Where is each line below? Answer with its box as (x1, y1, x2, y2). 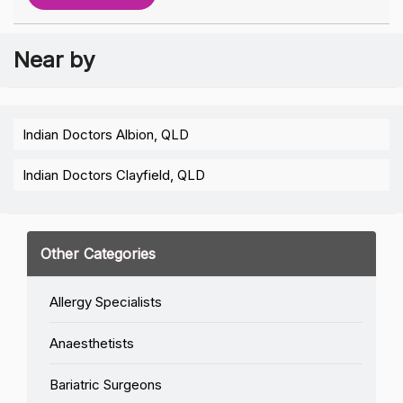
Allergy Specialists (49, 292, 162, 310)
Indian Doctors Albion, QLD (22, 125, 189, 143)
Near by (13, 46, 94, 73)
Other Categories (40, 244, 156, 263)
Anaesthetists (49, 334, 134, 352)
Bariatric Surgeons (49, 375, 162, 393)
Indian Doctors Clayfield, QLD (22, 166, 205, 184)
